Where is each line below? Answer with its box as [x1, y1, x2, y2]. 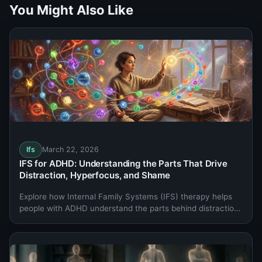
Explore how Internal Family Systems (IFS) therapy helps [19, 191, 232, 201]
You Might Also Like [9, 2, 133, 18]
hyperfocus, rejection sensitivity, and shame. [19, 215, 188, 225]
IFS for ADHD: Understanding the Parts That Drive [19, 157, 227, 169]
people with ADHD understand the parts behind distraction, [19, 203, 241, 213]
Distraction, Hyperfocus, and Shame [19, 169, 170, 181]
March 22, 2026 [42, 144, 99, 154]
